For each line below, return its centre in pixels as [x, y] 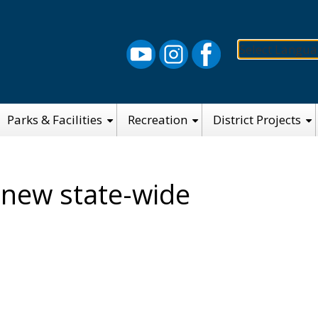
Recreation [158, 119]
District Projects [257, 119]
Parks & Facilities [55, 119]
